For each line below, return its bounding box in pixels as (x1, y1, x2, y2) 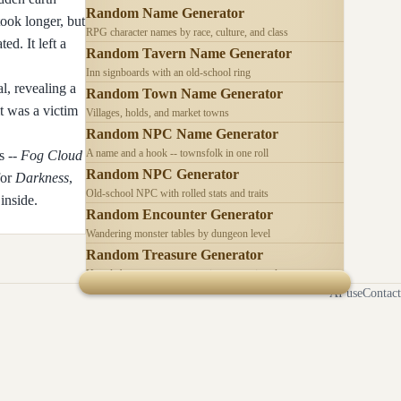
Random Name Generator (86, 4, 244, 21)
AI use (329, 286, 363, 300)
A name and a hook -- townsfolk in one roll (86, 146, 269, 159)
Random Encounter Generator (86, 206, 273, 222)
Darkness (15, 169, 69, 185)
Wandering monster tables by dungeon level (86, 226, 270, 240)
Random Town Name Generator (86, 85, 283, 101)
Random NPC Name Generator (86, 125, 278, 141)
